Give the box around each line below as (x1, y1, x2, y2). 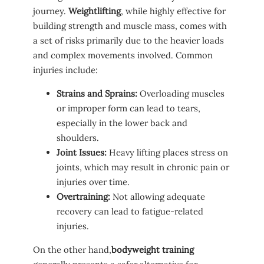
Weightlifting (68, 5, 121, 17)
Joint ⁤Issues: (57, 147, 107, 159)
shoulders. (57, 132, 99, 144)
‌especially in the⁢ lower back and (57, 117, 187, 129)
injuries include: (33, 64, 98, 76)
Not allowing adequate (110, 191, 205, 203)
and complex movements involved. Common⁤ (33, 49, 213, 61)
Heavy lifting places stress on (107, 147, 228, 159)
